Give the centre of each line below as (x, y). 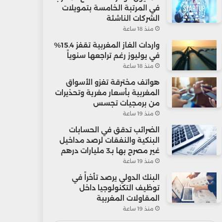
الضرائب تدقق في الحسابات (114, 130)
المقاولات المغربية (128, 198)
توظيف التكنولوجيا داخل (119, 188)
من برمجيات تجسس (126, 103)
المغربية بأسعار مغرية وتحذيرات (107, 92)
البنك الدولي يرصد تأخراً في (115, 177)
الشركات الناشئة (133, 18)
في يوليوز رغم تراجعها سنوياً (113, 55)
